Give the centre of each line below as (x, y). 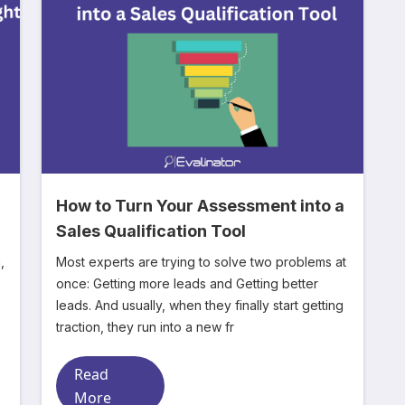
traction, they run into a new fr (145, 327)
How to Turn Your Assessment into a (200, 206)
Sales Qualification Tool (151, 231)
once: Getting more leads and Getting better (75, 283)
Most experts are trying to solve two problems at (201, 262)
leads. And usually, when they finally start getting (75, 305)
